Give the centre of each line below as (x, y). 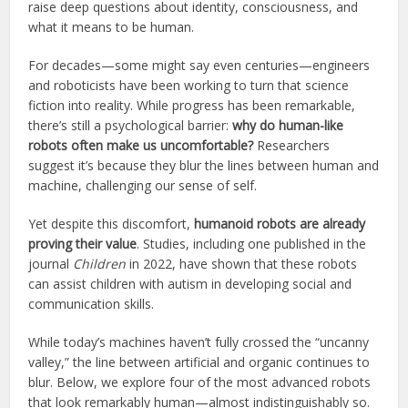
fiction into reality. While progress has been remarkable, (192, 106)
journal (51, 264)
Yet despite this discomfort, (112, 224)
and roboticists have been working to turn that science (189, 86)
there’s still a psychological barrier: (131, 126)
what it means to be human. (112, 27)
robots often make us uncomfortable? (141, 146)
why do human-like (288, 126)
